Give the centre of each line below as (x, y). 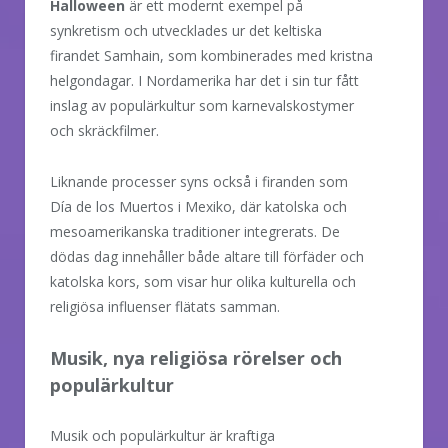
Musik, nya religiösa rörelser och (196, 357)
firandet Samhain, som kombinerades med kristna (211, 55)
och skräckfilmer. (104, 130)
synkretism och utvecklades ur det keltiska (186, 30)
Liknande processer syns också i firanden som (199, 181)
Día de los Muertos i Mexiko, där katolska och (198, 206)
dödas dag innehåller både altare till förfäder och (207, 256)
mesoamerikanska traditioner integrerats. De (195, 231)
